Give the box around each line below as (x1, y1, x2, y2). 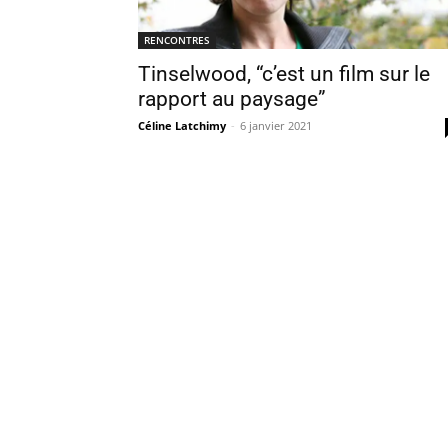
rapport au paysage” (138, 87, 326, 111)
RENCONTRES (144, 33, 210, 47)
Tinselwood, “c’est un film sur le (138, 62, 430, 86)
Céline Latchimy (138, 118, 226, 133)
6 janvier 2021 (240, 118, 312, 133)
